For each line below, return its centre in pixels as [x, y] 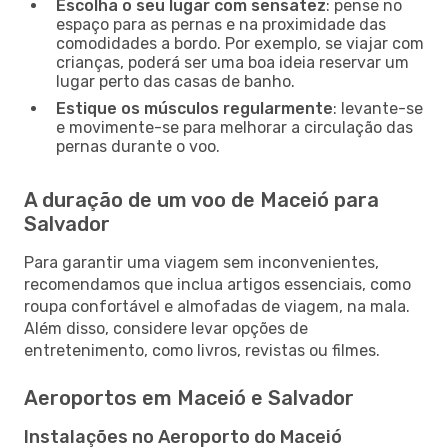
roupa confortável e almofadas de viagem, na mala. [217, 306]
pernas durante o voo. [138, 146]
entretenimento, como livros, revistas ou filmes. [202, 350]
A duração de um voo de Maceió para [201, 199]
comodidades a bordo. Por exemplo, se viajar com [240, 43]
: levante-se [378, 108]
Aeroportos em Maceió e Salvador [189, 397]
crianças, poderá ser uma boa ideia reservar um [232, 62]
